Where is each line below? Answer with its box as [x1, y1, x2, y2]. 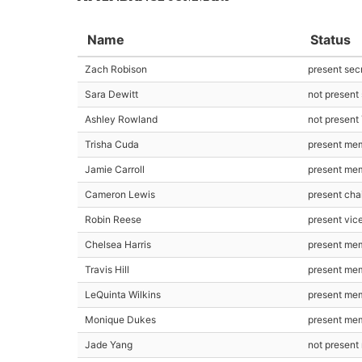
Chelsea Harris [85, 238, 151, 250]
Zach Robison [85, 63, 147, 75]
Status [310, 32, 351, 48]
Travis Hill [85, 263, 129, 276]
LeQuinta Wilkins [85, 288, 161, 301]
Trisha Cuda [85, 138, 139, 150]
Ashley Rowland [85, 113, 158, 125]
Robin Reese [85, 213, 141, 225]
